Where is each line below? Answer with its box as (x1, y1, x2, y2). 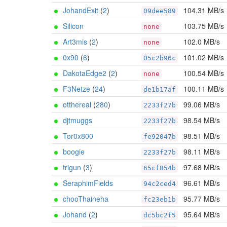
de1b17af (143, 86, 176, 93)
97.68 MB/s (183, 162, 220, 172)
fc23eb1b (143, 196, 176, 203)
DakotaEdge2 (63, 68, 106, 78)
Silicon (63, 21, 84, 31)
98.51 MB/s (183, 131, 220, 141)
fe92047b (143, 133, 176, 140)
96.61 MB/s (183, 178, 220, 188)
